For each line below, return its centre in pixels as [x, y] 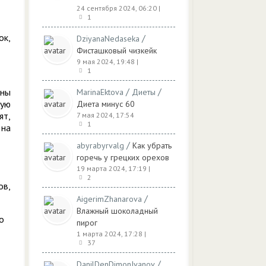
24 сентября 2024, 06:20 [117, 8]
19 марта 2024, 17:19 [112, 168]
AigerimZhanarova [109, 199]
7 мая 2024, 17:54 [105, 115]
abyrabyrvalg [100, 145]
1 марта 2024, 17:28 [110, 234]
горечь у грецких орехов [123, 157]
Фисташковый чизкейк [117, 50]
